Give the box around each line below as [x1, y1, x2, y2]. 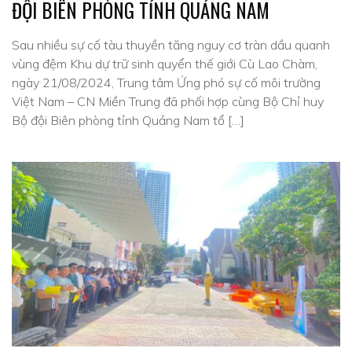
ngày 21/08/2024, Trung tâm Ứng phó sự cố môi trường [12, 75, 321, 90]
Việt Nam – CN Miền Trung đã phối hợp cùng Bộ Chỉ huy [12, 93, 324, 109]
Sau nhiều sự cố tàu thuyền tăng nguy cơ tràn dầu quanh [12, 37, 330, 53]
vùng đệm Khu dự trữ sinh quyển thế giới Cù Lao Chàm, [12, 56, 317, 71]
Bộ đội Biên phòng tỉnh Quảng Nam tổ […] [12, 112, 244, 128]
